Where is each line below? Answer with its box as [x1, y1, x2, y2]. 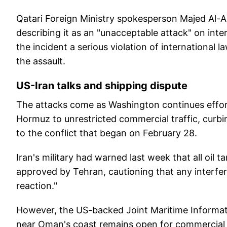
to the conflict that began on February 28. [16, 128, 197, 139]
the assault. [16, 56, 65, 67]
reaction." [16, 180, 57, 192]
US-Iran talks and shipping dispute [16, 80, 187, 92]
